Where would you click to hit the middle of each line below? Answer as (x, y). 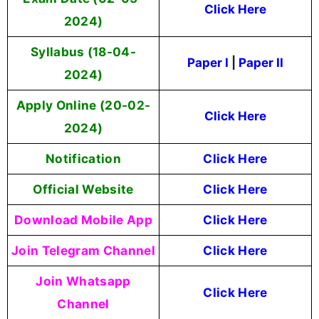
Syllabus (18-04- (83, 51)
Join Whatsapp (83, 281)
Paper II (261, 62)
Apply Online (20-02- (83, 105)
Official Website (83, 189)
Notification (83, 158)
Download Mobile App (83, 219)
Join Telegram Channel (83, 250)
